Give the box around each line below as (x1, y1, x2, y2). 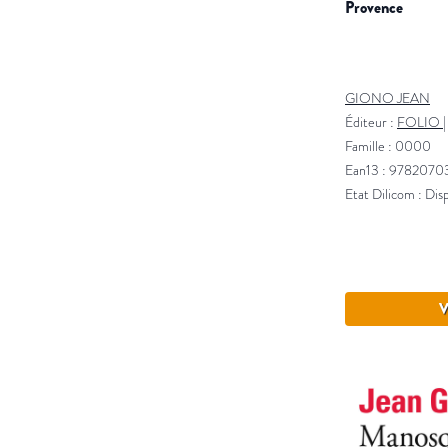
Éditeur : (345, 113, 397, 133)
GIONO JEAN (345, 89, 430, 109)
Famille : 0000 (345, 137, 431, 157)
